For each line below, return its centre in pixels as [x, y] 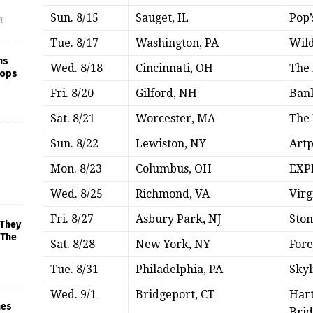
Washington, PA [177, 43]
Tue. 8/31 [74, 270]
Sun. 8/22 [74, 144]
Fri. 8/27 [72, 219]
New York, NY [173, 245]
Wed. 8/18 [76, 68]
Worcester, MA [175, 119]
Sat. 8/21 [72, 119]
